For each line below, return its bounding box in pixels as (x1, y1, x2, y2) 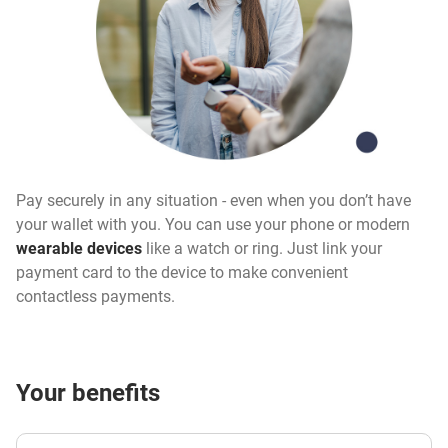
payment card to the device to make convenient (16, 263, 348, 283)
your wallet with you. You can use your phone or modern (16, 215, 410, 235)
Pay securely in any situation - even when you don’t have (16, 191, 411, 211)
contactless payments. (16, 287, 175, 307)
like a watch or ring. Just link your (142, 239, 382, 259)
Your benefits (16, 379, 160, 408)
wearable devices (16, 239, 142, 259)
